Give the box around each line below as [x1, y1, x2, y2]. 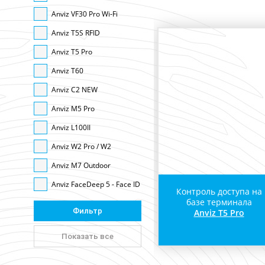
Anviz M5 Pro [51, 104, 95, 114]
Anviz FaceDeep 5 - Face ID [51, 179, 140, 189]
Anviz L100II [51, 122, 91, 132]
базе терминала [186, 196, 252, 208]
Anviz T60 [51, 66, 83, 76]
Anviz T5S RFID [51, 28, 100, 38]
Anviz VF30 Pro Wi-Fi [51, 9, 118, 19]
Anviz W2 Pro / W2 [51, 141, 111, 151]
